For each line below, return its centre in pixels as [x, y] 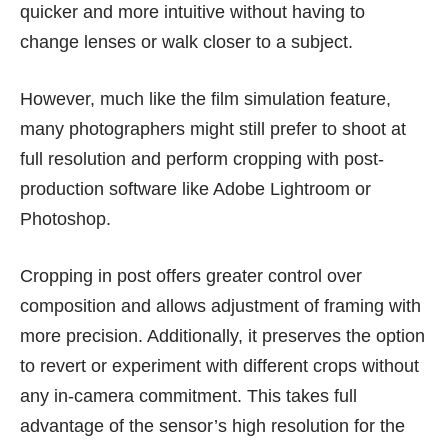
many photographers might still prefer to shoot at [213, 128]
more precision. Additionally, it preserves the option [222, 335]
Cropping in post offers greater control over [191, 275]
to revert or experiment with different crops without [219, 365]
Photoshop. [65, 218]
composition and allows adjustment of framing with [220, 305]
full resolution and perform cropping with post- [202, 158]
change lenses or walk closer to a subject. [186, 41]
